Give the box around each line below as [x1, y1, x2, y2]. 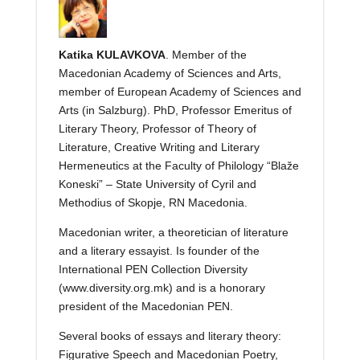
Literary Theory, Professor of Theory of [58, 122, 256, 135]
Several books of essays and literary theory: [58, 329, 281, 342]
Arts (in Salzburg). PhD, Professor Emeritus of [58, 104, 292, 117]
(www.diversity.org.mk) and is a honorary [58, 281, 265, 294]
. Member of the [165, 48, 247, 61]
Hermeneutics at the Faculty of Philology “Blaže [58, 159, 299, 172]
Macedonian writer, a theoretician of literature [58, 226, 288, 239]
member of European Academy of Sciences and [58, 85, 301, 98]
